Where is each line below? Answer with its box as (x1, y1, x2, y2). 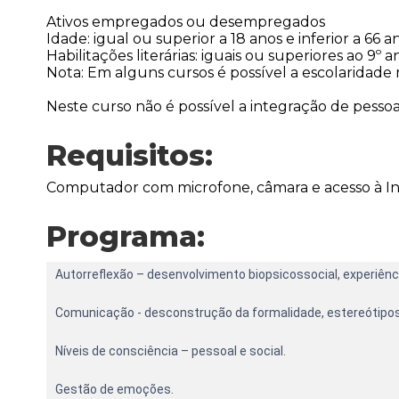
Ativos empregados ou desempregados (46, 13, 325, 30)
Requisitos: (46, 138, 213, 173)
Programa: (46, 219, 205, 254)
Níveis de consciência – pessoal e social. (55, 344, 286, 358)
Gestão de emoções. (55, 382, 174, 396)
